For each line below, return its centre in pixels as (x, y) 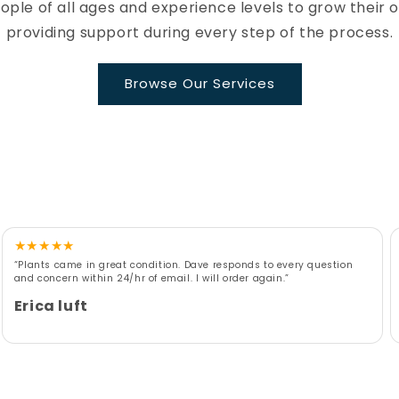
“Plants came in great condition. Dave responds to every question (183, 265)
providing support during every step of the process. (199, 32)
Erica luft (51, 305)
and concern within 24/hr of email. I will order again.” (151, 278)
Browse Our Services (199, 84)
